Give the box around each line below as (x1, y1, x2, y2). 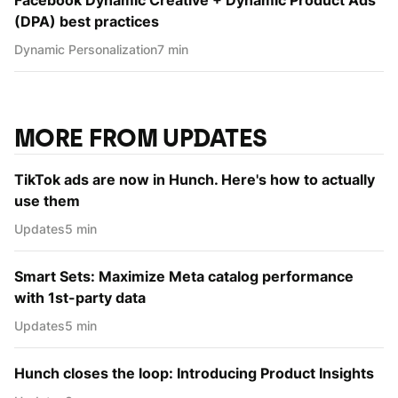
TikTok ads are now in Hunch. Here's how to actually (14, 170, 375, 188)
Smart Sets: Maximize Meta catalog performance (14, 267, 354, 285)
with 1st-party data (14, 288, 146, 306)
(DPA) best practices (14, 12, 159, 30)
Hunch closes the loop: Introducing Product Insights (14, 363, 374, 382)
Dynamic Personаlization (14, 41, 157, 57)
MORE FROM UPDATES (14, 122, 267, 153)
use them (14, 191, 80, 210)
